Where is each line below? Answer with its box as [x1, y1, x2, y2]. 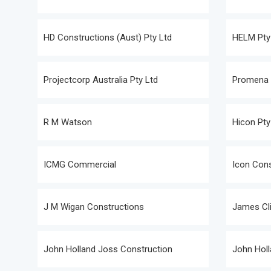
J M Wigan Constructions [44, 201, 144, 212]
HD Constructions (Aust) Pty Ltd [44, 32, 172, 43]
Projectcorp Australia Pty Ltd [44, 74, 158, 85]
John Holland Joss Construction [44, 244, 172, 255]
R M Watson [44, 117, 92, 128]
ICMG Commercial [44, 159, 116, 170]
